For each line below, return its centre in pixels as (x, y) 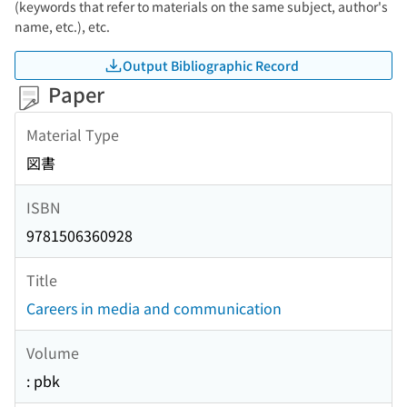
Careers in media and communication (154, 308)
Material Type (73, 134)
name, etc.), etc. (62, 26)
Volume (53, 352)
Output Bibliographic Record (211, 65)
